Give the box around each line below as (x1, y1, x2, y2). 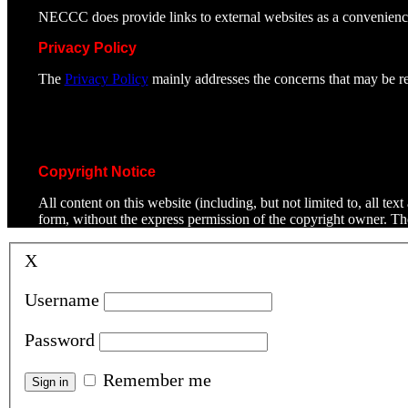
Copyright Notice (37, 163, 156, 179)
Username (25, 289, 99, 310)
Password (25, 329, 95, 350)
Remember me (103, 369, 211, 390)
